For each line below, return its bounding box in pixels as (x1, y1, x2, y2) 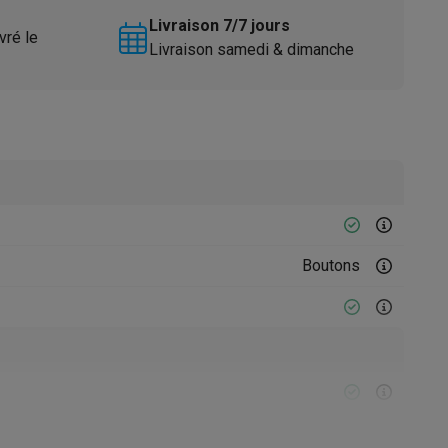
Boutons (302, 256, 360, 275)
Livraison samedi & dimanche (148, 40, 354, 59)
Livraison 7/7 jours (148, 16, 290, 35)
